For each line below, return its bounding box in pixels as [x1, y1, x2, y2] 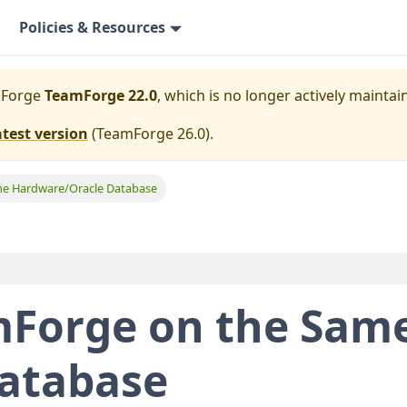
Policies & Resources [19, 17, 166, 37]
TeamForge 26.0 [96, 124, 205, 144]
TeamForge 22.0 [45, 85, 157, 105]
